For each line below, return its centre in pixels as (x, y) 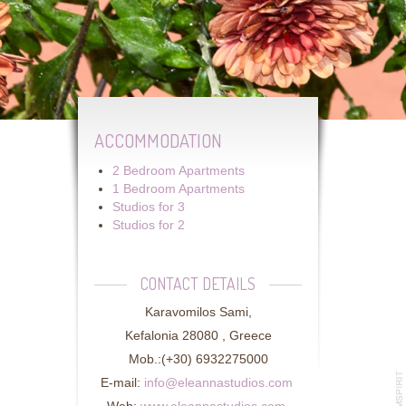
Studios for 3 (149, 207)
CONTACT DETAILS (198, 283)
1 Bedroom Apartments (179, 188)
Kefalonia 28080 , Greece (198, 335)
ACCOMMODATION (158, 140)
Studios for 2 (149, 225)
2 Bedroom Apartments (179, 170)
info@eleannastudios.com (218, 382)
